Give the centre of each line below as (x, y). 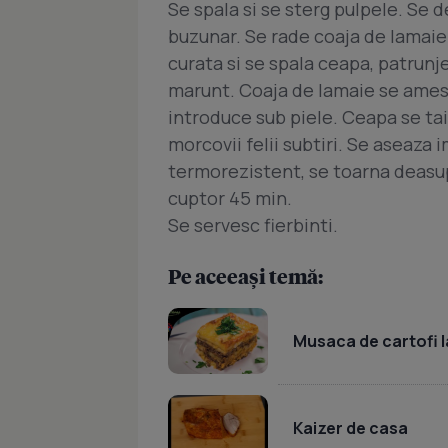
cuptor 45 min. (230, 198)
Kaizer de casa (350, 427)
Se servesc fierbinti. (253, 225)
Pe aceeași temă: (245, 276)
